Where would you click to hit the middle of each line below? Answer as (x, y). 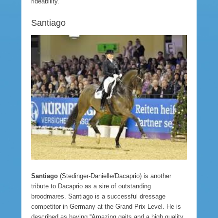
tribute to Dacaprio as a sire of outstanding (91, 186)
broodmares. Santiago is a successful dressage (98, 196)
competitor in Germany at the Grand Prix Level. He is (106, 206)
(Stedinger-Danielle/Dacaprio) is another (115, 176)
